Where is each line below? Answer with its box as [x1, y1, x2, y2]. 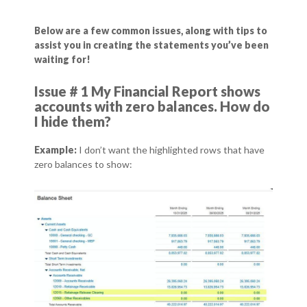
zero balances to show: [34, 158, 132, 170]
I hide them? [34, 112, 111, 130]
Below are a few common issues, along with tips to [34, 24, 267, 36]
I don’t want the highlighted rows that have [79, 143, 265, 156]
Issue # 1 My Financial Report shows [34, 82, 260, 99]
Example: [34, 143, 79, 156]
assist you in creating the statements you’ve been [34, 38, 269, 51]
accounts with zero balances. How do [34, 97, 270, 114]
